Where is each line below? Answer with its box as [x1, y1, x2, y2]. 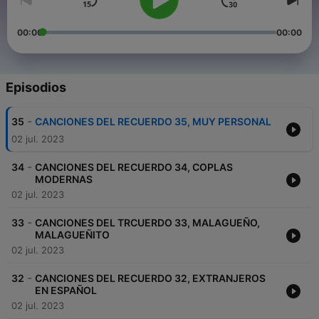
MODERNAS [35, 173, 93, 186]
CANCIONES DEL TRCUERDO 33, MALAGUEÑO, [35, 216, 260, 229]
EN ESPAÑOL [35, 284, 97, 297]
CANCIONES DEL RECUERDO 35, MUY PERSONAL [35, 115, 271, 128]
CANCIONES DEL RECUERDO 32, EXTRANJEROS [35, 272, 266, 285]
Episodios [6, 80, 66, 95]
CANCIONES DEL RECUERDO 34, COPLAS [35, 161, 233, 174]
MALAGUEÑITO [35, 229, 110, 241]
